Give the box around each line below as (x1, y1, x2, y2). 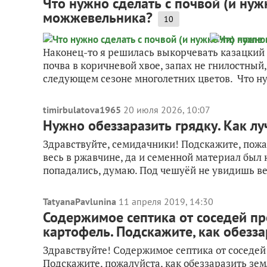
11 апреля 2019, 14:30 (119, 195, 213, 207)
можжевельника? (43, 8, 153, 27)
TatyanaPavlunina (43, 195, 116, 207)
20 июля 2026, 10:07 (123, 104, 210, 116)
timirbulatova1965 (43, 104, 121, 116)
